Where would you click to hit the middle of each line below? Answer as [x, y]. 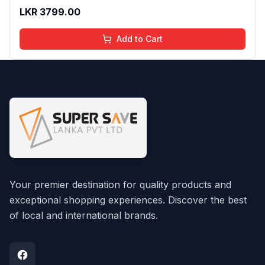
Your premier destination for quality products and [120, 185]
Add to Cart [140, 38]
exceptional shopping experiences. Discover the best [128, 200]
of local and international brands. [84, 216]
